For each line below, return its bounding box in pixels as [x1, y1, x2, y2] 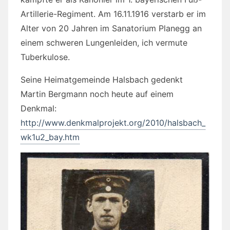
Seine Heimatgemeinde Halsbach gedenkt [21, 74, 183, 85]
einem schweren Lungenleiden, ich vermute [21, 37, 187, 48]
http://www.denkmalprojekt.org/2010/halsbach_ [21, 118, 205, 128]
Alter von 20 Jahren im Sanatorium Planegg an [21, 23, 202, 34]
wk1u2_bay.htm [21, 132, 80, 143]
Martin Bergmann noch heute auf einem [21, 89, 174, 100]
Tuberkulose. [21, 52, 70, 63]
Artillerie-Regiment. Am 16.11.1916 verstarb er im [21, 9, 206, 20]
